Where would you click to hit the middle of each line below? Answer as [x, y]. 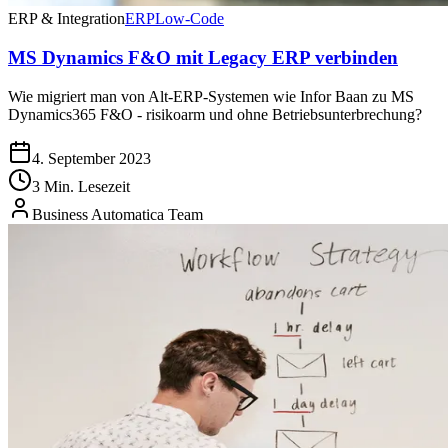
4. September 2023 [91, 158]
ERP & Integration [66, 19]
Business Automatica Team [117, 214]
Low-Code [189, 19]
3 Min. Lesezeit [81, 186]
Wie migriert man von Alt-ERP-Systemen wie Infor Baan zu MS [211, 96]
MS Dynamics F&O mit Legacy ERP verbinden [203, 57]
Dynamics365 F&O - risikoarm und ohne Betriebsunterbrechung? [215, 114]
